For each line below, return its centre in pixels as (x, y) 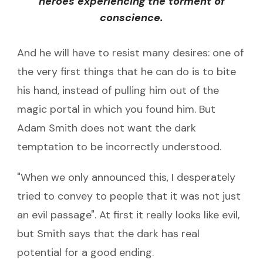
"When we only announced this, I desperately (126, 177)
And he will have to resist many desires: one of (130, 53)
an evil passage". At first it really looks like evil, (128, 215)
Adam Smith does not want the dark (107, 128)
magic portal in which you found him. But (116, 109)
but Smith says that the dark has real (108, 233)
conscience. (131, 17)
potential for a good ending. (85, 252)
